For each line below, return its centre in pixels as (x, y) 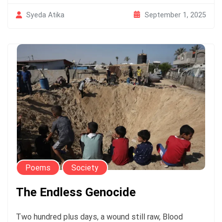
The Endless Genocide (76, 192)
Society (85, 167)
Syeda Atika (45, 15)
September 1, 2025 (175, 15)
